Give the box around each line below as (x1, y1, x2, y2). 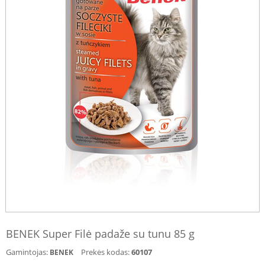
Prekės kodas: (81, 247, 130, 257)
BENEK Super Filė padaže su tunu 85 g (6, 227, 195, 241)
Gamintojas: (6, 247, 48, 257)
